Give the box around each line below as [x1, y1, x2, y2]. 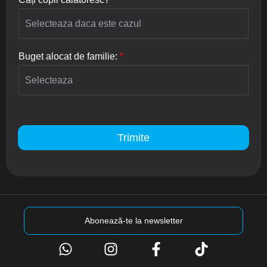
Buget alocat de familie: [18, 51, 120, 62]
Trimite [117, 132, 150, 144]
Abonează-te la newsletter [84, 216, 183, 226]
